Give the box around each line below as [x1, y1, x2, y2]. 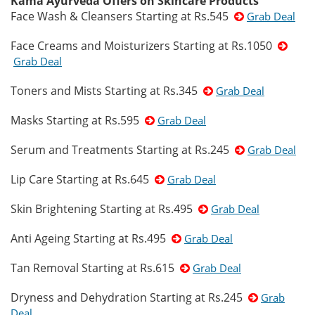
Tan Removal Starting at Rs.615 [11, 260, 180, 276]
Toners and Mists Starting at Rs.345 [11, 83, 203, 98]
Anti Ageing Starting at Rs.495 [11, 231, 172, 246]
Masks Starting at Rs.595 [11, 112, 145, 128]
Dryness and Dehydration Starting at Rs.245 [11, 290, 248, 305]
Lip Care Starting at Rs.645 [11, 172, 155, 187]
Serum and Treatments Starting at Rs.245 [11, 142, 235, 157]
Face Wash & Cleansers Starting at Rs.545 [11, 8, 234, 24]
